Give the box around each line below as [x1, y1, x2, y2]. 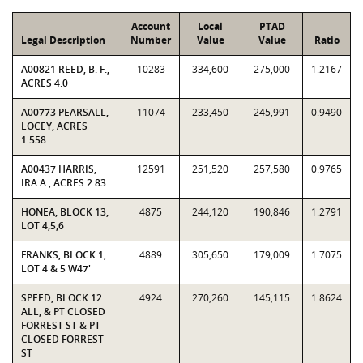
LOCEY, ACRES [21, 119, 88, 133]
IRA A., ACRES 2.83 [21, 176, 106, 190]
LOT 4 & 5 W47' [21, 262, 91, 275]
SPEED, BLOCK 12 [21, 291, 102, 305]
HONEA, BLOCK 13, [21, 205, 109, 219]
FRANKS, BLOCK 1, [21, 248, 106, 262]
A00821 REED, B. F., [21, 62, 109, 76]
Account [131, 19, 170, 33]
